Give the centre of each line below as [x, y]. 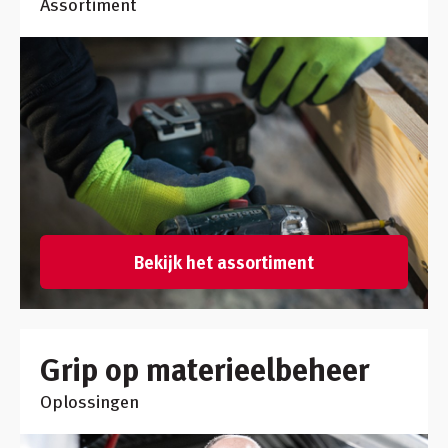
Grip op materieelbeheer [204, 368]
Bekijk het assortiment [224, 262]
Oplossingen [89, 401]
